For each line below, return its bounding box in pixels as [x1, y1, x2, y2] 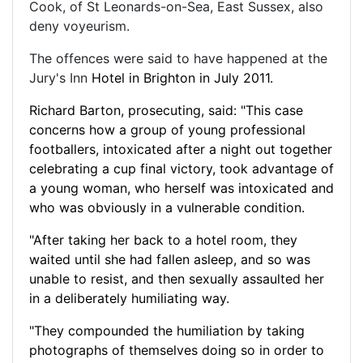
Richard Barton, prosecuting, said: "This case [29, 101, 303, 118]
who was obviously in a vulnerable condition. [29, 199, 305, 216]
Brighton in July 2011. [139, 69, 273, 86]
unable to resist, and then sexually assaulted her [29, 270, 324, 287]
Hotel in [92, 69, 139, 86]
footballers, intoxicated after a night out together [29, 140, 332, 157]
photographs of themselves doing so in [29, 341, 274, 358]
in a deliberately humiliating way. [29, 289, 229, 306]
